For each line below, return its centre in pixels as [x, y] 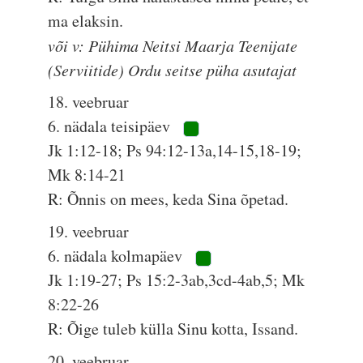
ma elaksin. [86, 21]
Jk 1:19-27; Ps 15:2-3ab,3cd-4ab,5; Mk [177, 280]
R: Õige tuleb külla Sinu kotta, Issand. [173, 329]
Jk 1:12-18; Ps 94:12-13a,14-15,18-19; [175, 150]
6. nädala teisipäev [111, 126]
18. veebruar [89, 102]
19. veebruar [89, 231]
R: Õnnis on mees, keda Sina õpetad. [169, 199]
